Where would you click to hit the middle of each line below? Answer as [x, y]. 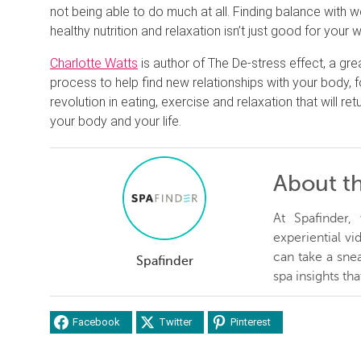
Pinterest [251, 322]
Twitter [175, 322]
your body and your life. [116, 121]
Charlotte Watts [94, 63]
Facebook [96, 322]
